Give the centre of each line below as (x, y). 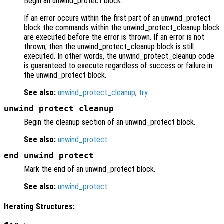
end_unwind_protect (49, 156)
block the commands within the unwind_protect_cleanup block (122, 28)
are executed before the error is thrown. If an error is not (114, 37)
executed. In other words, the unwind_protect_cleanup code (119, 56)
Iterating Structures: (39, 207)
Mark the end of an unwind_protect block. (90, 169)
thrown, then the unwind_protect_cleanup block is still (109, 47)
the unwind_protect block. (65, 75)
